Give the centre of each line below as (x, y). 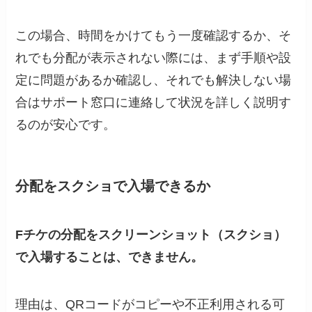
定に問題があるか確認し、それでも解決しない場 (154, 80)
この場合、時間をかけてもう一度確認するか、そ (154, 36)
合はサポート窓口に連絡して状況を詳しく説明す (154, 103)
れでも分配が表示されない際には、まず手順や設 (154, 58)
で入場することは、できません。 (110, 257)
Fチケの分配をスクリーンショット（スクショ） (151, 234)
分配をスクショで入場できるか (113, 186)
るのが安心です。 (66, 125)
